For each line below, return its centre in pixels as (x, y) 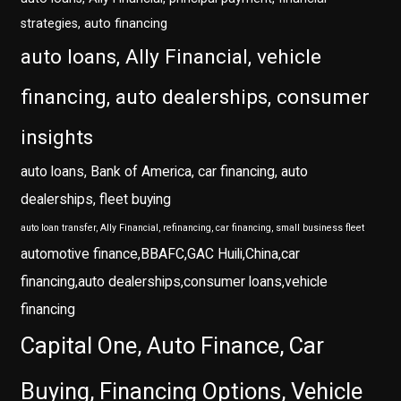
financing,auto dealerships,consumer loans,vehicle (175, 282)
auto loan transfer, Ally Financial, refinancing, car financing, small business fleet (193, 228)
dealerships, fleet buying (96, 200)
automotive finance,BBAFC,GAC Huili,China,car (161, 254)
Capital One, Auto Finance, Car (173, 346)
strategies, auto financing (94, 24)
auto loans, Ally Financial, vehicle (171, 57)
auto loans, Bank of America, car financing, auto (165, 172)
